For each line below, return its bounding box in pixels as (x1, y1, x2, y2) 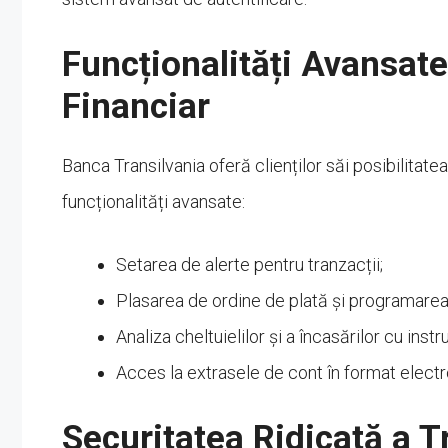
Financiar (62, 85, 210, 127)
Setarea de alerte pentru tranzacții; (116, 253, 383, 275)
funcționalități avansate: (62, 190, 245, 212)
